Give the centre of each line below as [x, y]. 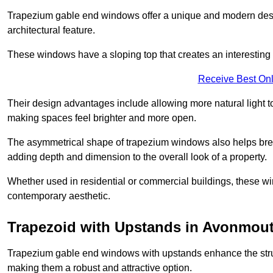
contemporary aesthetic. [59, 196]
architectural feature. [51, 30]
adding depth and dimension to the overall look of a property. [137, 157]
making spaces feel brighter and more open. [102, 118]
